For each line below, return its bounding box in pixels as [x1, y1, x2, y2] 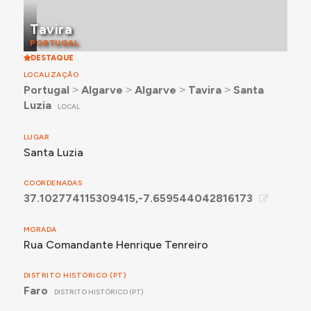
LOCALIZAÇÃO [23, 69, 79, 79]
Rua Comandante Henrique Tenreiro [23, 238, 208, 252]
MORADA [23, 225, 57, 235]
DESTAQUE [30, 53, 74, 63]
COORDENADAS [23, 178, 83, 188]
